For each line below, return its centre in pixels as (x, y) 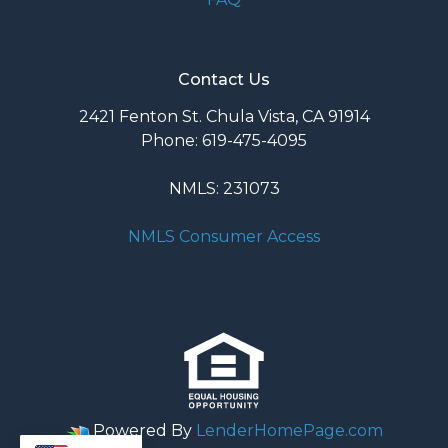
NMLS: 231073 (224, 189)
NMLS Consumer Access (224, 237)
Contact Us (224, 80)
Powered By (142, 431)
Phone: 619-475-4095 (224, 141)
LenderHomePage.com (289, 431)
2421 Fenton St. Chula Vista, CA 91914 (224, 117)
